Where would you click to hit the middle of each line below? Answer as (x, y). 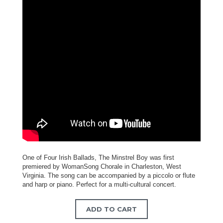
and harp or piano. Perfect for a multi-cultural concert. (99, 185)
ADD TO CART (111, 209)
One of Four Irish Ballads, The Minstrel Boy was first (98, 158)
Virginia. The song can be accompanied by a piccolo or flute (109, 176)
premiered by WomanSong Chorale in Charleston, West (102, 167)
